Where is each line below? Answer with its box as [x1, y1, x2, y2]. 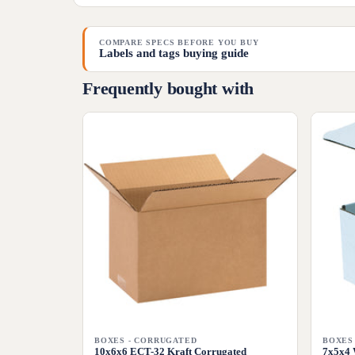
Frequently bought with [82, 78, 254, 98]
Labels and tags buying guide [99, 47, 249, 59]
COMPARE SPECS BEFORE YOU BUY [99, 38, 259, 47]
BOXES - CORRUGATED [94, 336, 197, 345]
